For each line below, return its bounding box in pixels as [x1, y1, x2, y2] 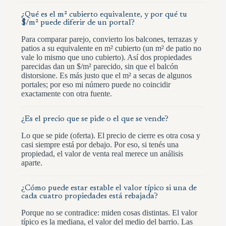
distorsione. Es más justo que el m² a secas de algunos [21, 71, 192, 80]
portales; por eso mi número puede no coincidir [21, 80, 171, 89]
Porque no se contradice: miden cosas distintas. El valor [21, 208, 197, 217]
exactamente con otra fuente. [21, 89, 112, 98]
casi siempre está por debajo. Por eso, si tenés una [21, 140, 179, 149]
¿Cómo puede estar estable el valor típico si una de [21, 184, 197, 192]
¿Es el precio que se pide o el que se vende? [21, 115, 168, 123]
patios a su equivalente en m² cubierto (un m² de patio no [21, 43, 201, 52]
